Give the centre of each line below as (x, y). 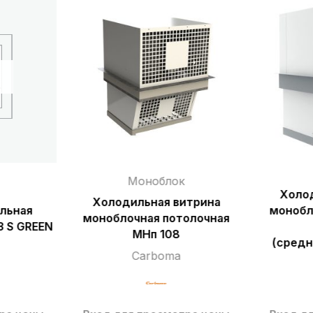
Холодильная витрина (156, 203)
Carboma (156, 255)
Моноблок (156, 181)
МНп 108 (156, 235)
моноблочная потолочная (156, 219)
